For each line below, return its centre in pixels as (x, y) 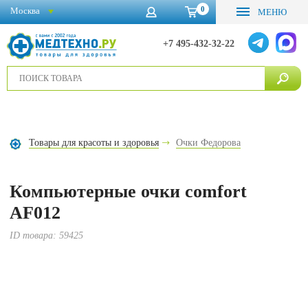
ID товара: (35, 235)
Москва (25, 10)
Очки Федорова (209, 143)
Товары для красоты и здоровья (94, 143)
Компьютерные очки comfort (129, 191)
